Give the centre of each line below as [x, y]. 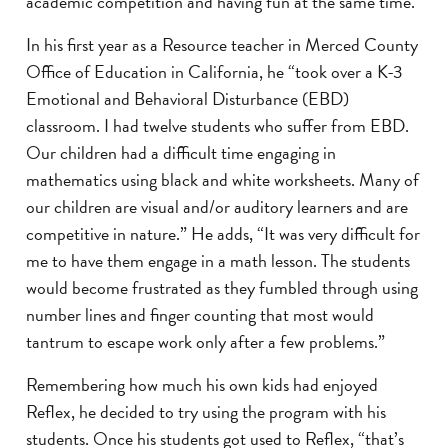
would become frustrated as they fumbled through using [222, 288]
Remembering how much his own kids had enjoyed [202, 385]
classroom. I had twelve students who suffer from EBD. [217, 126]
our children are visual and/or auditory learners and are [217, 207]
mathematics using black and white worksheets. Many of [222, 180]
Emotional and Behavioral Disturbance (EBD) [187, 99]
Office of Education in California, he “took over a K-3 [214, 72]
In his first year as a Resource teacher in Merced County [222, 45]
